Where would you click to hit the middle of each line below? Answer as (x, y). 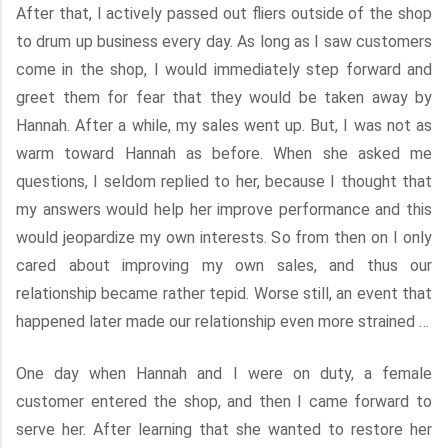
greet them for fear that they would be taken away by (224, 97)
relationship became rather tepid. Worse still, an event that (224, 293)
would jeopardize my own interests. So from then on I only (224, 237)
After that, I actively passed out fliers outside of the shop (224, 13)
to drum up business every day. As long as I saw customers (224, 41)
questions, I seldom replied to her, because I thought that (224, 181)
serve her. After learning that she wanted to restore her (224, 429)
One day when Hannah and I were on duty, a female (224, 373)
